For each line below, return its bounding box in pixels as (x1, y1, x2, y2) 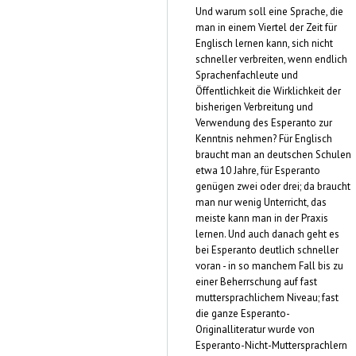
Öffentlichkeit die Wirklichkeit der (195, 83, 341, 98)
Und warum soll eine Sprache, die (195, 4, 343, 18)
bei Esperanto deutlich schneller (195, 242, 339, 257)
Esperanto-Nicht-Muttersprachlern (195, 338, 347, 352)
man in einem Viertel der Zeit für (195, 20, 337, 34)
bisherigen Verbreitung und (195, 99, 313, 114)
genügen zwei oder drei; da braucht (195, 179, 350, 193)
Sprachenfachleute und (195, 68, 298, 82)
